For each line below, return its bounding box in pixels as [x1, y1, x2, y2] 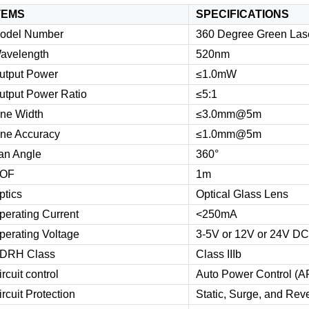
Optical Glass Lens [196, 188, 288, 200]
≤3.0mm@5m [196, 108, 261, 120]
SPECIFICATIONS [196, 8, 289, 20]
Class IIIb [196, 248, 241, 260]
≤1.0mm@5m [196, 128, 261, 140]
